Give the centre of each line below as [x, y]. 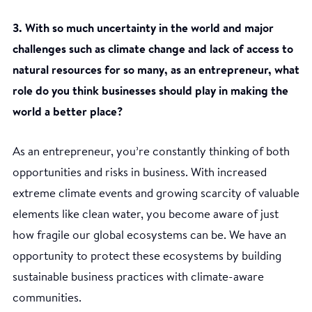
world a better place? [68, 112]
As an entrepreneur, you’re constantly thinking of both [151, 152]
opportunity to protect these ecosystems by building [147, 256]
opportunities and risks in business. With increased [140, 173]
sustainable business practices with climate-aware [138, 277]
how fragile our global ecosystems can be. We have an [149, 235]
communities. [47, 298]
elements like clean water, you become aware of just [146, 214]
